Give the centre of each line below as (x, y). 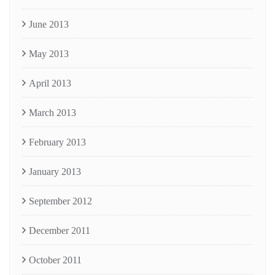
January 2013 (55, 172)
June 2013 (49, 24)
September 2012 (60, 201)
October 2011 (55, 260)
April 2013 (50, 83)
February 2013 (57, 142)
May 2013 (49, 54)
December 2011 (60, 230)
